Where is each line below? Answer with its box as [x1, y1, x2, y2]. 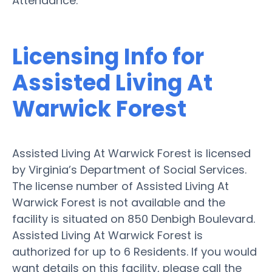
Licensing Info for [12, 41, 204, 72]
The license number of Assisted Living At [12, 178, 229, 194]
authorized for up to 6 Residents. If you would [12, 243, 257, 259]
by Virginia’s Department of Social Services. [12, 161, 246, 177]
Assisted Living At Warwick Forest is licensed [12, 145, 251, 161]
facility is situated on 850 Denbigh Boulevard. [12, 211, 255, 226]
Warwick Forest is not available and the [12, 194, 225, 210]
